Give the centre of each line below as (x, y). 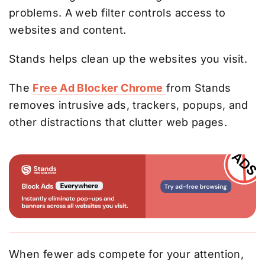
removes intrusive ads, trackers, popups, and (129, 105)
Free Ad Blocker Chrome (98, 88)
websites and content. (68, 30)
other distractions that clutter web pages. (118, 122)
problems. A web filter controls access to (117, 12)
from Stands (198, 88)
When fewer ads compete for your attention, (127, 254)
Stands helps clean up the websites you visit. (128, 59)
